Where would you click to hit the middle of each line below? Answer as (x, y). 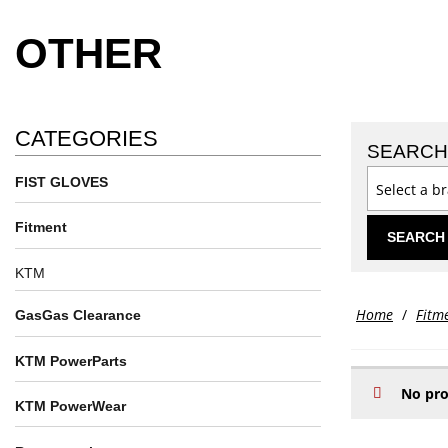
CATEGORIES (86, 138)
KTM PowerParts (71, 360)
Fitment (41, 227)
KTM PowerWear (70, 406)
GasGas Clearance (78, 315)
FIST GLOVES (61, 181)
